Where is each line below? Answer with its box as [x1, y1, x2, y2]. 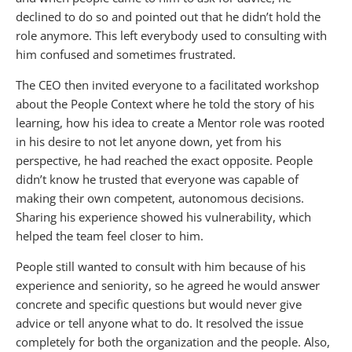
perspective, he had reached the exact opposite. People [16, 152, 313, 168]
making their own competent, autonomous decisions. [16, 189, 304, 206]
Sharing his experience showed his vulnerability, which [16, 208, 311, 225]
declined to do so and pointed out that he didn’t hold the [16, 8, 321, 24]
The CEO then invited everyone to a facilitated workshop [16, 76, 319, 93]
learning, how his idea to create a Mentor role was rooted [16, 114, 324, 130]
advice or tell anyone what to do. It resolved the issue [16, 314, 303, 331]
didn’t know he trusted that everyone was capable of [16, 170, 299, 187]
